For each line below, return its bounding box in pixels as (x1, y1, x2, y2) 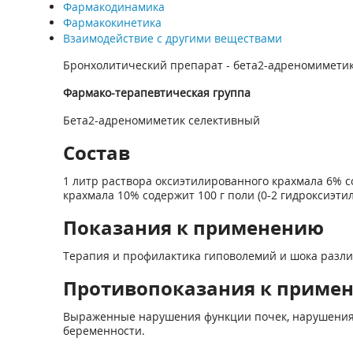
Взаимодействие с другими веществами (62, 31, 282, 46)
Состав (62, 139, 130, 165)
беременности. (62, 323, 145, 338)
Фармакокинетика (62, 15, 162, 30)
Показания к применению (62, 214, 324, 240)
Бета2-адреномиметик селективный (62, 113, 260, 128)
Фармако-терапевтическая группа (62, 85, 251, 100)
